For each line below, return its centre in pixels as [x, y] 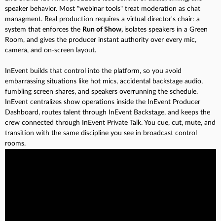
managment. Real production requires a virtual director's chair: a [102, 19]
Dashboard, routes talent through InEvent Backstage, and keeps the [108, 112]
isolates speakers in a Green [166, 29]
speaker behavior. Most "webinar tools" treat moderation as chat [103, 9]
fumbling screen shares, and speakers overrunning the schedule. [101, 92]
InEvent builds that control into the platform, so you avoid [93, 71]
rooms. [15, 143]
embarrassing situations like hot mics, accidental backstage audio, [104, 81]
